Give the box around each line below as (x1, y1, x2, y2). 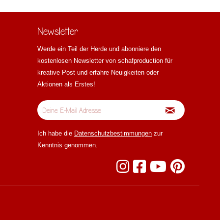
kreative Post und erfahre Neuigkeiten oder (37, 69, 159, 77)
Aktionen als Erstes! (37, 81, 95, 88)
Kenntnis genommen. (37, 141, 98, 149)
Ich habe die (37, 130, 74, 137)
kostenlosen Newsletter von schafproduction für (37, 57, 172, 65)
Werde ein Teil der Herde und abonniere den (37, 45, 161, 53)
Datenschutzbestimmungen (74, 130, 152, 137)
